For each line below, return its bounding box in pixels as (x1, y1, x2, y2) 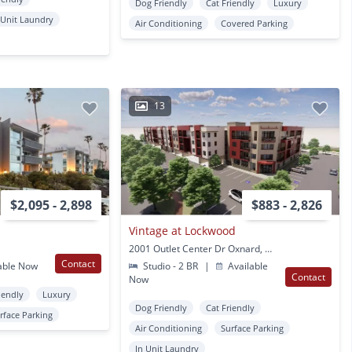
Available (225, 258, 268, 273)
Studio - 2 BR (141, 258, 201, 273)
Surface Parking (220, 321, 284, 334)
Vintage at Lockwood (128, 222, 236, 238)
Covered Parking (220, 16, 288, 29)
